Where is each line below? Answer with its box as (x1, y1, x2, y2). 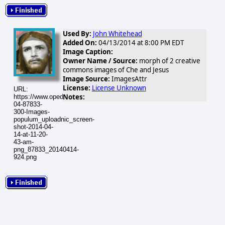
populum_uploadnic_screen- (14, 115, 94, 123)
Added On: (62, 38, 97, 47)
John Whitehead (92, 29, 142, 38)
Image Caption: (62, 47, 113, 56)
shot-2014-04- (14, 123, 53, 131)
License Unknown (91, 83, 146, 92)
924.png (14, 153, 37, 161)
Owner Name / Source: (62, 56, 138, 65)
